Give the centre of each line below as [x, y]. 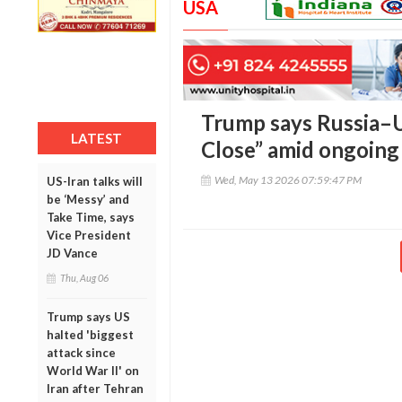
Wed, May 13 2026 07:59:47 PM [288, 180]
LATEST [97, 138]
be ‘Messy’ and [88, 199]
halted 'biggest [90, 334]
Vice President [89, 235]
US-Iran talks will [95, 181]
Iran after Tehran [95, 388]
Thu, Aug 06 [84, 277]
